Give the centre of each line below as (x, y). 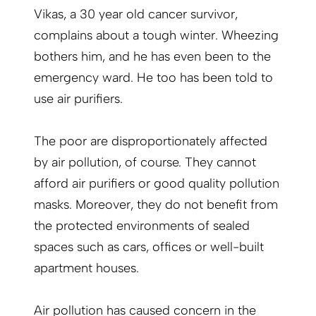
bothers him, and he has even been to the (152, 57)
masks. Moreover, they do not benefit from (156, 205)
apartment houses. (86, 268)
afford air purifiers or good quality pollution (157, 184)
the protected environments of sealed (142, 226)
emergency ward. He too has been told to (153, 78)
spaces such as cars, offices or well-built (149, 247)
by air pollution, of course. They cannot (145, 163)
